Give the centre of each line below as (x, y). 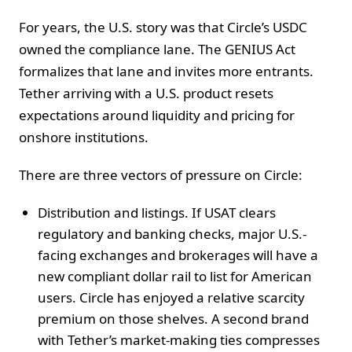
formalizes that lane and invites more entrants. (166, 71)
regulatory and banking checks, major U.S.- (172, 233)
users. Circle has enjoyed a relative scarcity (171, 297)
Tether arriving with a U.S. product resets (146, 93)
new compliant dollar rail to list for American (175, 276)
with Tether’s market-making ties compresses (179, 339)
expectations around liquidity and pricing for (157, 115)
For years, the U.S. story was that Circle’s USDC (163, 27)
